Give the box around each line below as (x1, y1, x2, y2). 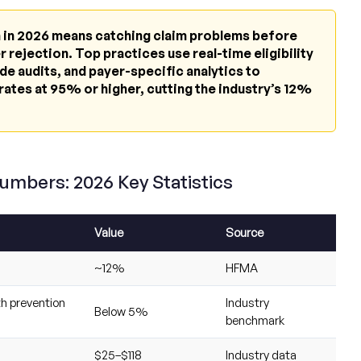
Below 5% (93, 304, 147, 320)
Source (225, 225, 263, 241)
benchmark (225, 313, 284, 329)
